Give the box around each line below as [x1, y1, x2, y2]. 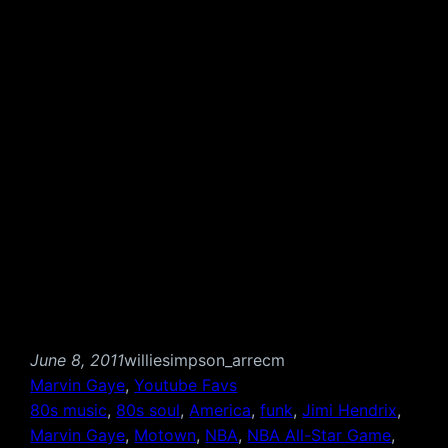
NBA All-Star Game [247, 424, 392, 445]
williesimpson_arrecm [124, 349, 286, 370]
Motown [134, 424, 197, 445]
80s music [30, 399, 108, 420]
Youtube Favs [134, 374, 238, 395]
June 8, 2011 [30, 349, 125, 370]
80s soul [116, 399, 181, 420]
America [189, 399, 252, 420]
